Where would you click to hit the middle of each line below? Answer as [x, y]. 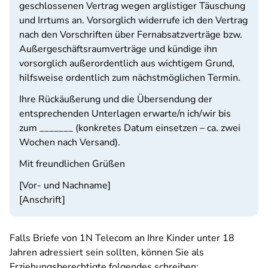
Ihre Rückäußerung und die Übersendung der [116, 99]
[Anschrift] [42, 200]
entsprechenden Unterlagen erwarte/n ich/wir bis [125, 114]
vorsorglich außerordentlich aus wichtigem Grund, [127, 63]
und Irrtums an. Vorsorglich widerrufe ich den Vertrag [133, 20]
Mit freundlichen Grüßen [72, 164]
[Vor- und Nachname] [65, 185]
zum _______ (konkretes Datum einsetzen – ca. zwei [130, 128]
